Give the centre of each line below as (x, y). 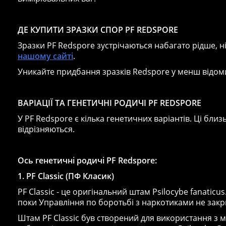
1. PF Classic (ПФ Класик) (66, 176)
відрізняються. (46, 129)
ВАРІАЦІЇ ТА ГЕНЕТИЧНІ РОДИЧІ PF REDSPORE (109, 103)
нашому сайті (45, 56)
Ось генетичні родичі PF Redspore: (87, 160)
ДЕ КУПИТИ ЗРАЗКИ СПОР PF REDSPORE (98, 30)
